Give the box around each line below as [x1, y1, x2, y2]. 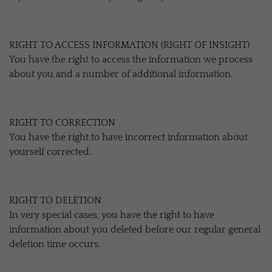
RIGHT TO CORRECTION [9, 117, 115, 128]
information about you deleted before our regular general [9, 224, 260, 235]
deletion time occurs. [9, 239, 100, 250]
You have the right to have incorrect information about [9, 132, 248, 143]
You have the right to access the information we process [9, 54, 253, 65]
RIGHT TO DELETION [9, 195, 101, 206]
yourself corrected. [9, 146, 91, 157]
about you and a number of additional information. [9, 69, 233, 80]
